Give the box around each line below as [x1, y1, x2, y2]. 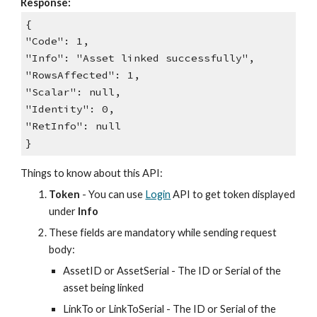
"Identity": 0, [25, 103, 115, 116]
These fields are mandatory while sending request [49, 226, 277, 238]
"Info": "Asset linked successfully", [25, 52, 255, 65]
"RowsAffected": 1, [25, 69, 140, 82]
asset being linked [63, 281, 144, 294]
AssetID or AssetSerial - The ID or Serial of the [63, 264, 282, 277]
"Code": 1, [25, 35, 89, 48]
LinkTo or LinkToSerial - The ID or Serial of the [63, 302, 277, 315]
